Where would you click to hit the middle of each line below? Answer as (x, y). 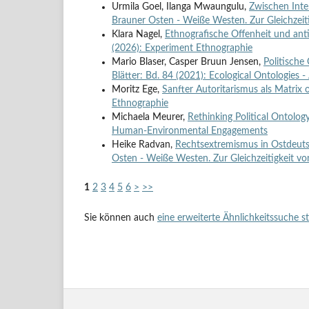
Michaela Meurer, (150, 118)
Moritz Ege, (137, 90)
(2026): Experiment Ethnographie (182, 49)
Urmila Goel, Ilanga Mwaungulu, (180, 7)
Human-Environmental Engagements (190, 131)
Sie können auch (121, 218)
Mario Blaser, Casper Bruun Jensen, (188, 62)
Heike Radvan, (143, 145)
